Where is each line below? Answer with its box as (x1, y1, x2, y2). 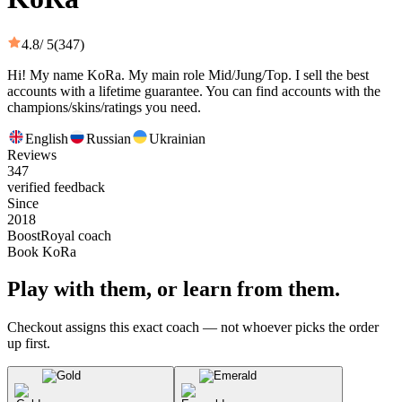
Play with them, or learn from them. (7, 277, 340, 301)
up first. (7, 336, 50, 352)
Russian (86, 130, 131, 146)
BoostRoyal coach (7, 227, 111, 243)
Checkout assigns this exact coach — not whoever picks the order (7, 319, 379, 336)
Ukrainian (149, 130, 205, 146)
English (25, 130, 68, 146)
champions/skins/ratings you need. (7, 99, 201, 115)
